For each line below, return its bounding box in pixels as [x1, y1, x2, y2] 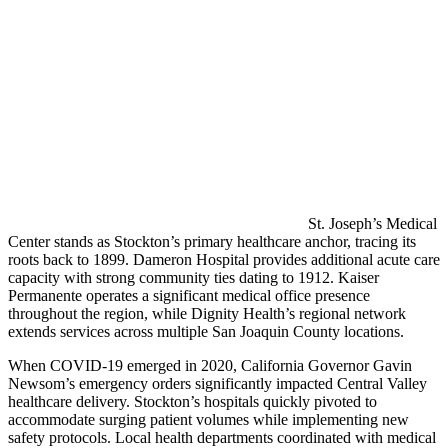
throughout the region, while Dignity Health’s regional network [8, 304, 406, 322]
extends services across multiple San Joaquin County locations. [8, 322, 404, 340]
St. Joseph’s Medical [308, 214, 437, 232]
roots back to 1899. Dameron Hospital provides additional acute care [8, 250, 440, 268]
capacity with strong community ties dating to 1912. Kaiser [8, 268, 379, 286]
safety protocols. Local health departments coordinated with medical [8, 428, 436, 446]
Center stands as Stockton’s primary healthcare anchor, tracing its [8, 232, 416, 250]
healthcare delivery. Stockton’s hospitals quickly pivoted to [8, 392, 377, 410]
